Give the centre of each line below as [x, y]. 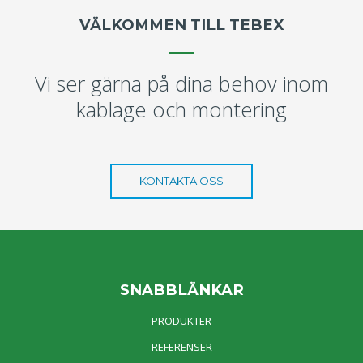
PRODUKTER [181, 320]
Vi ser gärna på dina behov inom [181, 84]
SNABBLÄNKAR [181, 290]
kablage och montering [181, 110]
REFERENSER [181, 346]
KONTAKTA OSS [181, 180]
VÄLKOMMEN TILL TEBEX [181, 25]
